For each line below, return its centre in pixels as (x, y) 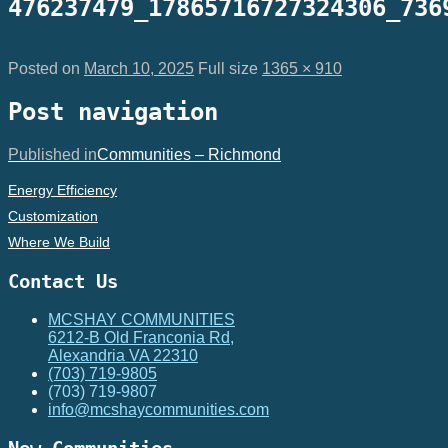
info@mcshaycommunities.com (158, 410)
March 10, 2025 (139, 68)
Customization (53, 215)
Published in (52, 154)
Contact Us (63, 282)
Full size (230, 68)
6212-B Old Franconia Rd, (141, 338)
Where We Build (59, 241)
